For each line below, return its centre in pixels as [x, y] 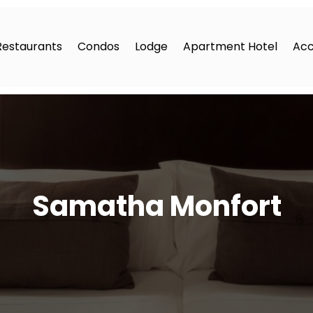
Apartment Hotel [230, 47]
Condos [98, 47]
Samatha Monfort [156, 206]
